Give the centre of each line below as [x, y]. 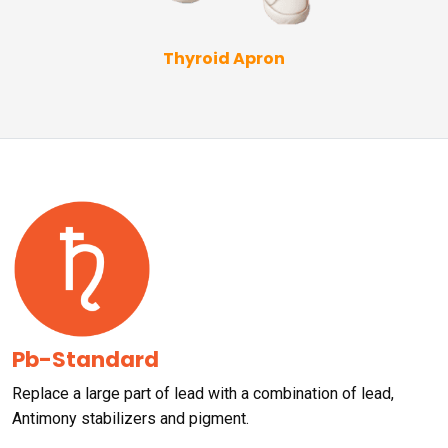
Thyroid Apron [224, 59]
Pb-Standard [85, 360]
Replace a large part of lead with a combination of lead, [203, 394]
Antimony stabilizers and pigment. [130, 419]
